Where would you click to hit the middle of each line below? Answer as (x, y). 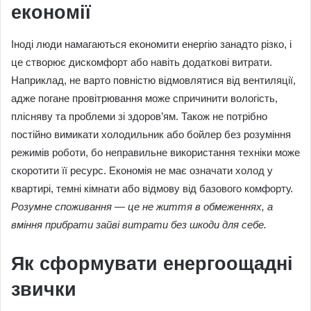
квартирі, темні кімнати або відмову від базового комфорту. (152, 188)
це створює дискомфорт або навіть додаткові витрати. (142, 62)
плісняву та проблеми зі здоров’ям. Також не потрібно (139, 116)
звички (44, 289)
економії (51, 13)
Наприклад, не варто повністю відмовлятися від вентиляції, (153, 80)
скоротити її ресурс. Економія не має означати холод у (142, 170)
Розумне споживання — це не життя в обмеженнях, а (142, 206)
